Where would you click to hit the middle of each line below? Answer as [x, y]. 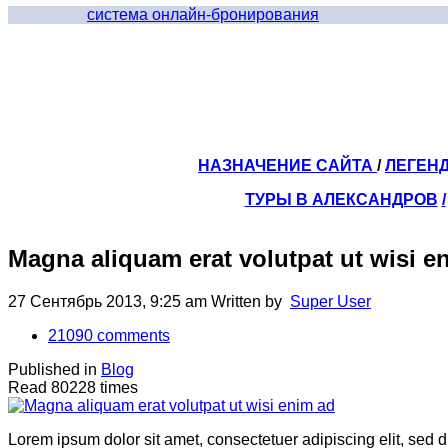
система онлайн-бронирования [203, 14]
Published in [52, 369]
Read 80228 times [73, 387]
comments [131, 335]
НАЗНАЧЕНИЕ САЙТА [287, 165]
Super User [330, 301]
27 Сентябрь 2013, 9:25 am [109, 301]
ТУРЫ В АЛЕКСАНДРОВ [341, 199]
